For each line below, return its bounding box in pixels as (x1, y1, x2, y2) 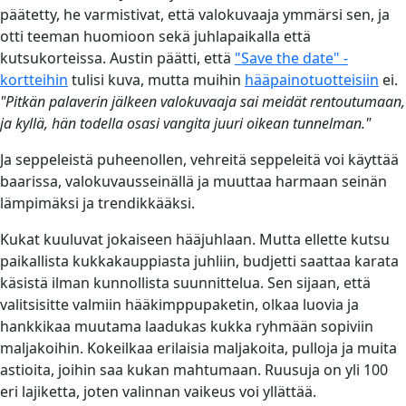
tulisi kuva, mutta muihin (68, 69, 245, 90)
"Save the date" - (235, 47, 348, 68)
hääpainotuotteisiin (245, 69, 379, 90)
